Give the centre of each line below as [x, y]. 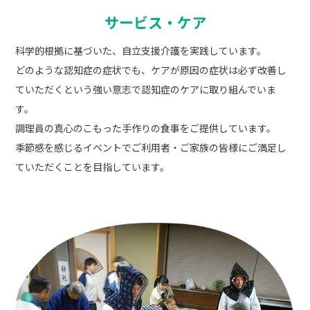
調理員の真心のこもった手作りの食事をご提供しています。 [146, 128]
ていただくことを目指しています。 [93, 167]
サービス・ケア [155, 22]
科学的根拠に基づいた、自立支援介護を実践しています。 [141, 51]
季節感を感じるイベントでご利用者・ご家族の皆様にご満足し [151, 148]
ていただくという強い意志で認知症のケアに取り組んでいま [146, 90]
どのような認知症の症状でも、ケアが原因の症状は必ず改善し [151, 70]
